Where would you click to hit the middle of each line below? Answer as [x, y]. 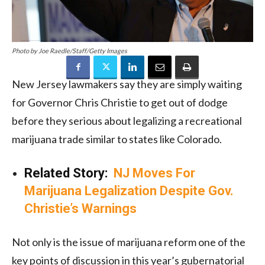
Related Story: [69, 173]
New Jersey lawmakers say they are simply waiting [127, 84]
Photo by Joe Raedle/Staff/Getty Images [70, 50]
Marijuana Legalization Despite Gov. [129, 190]
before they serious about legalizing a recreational [127, 120]
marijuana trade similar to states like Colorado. [117, 139]
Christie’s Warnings [80, 208]
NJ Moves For [154, 173]
